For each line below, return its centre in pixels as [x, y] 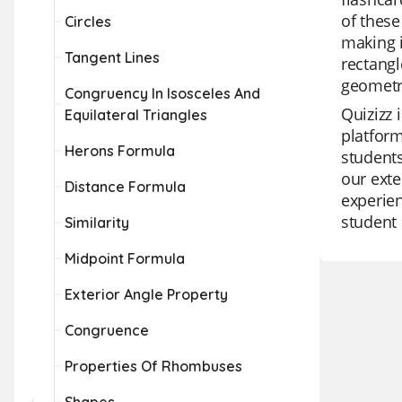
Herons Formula [120, 151]
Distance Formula [125, 187]
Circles [88, 22]
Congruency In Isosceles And [162, 93]
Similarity [97, 223]
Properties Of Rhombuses [153, 366]
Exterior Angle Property [146, 294]
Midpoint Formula [125, 258]
